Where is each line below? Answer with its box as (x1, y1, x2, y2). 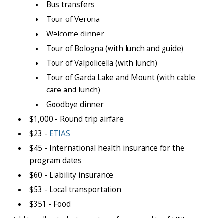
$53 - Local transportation (29, 184, 121, 195)
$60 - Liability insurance (29, 169, 113, 180)
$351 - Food (29, 199, 71, 209)
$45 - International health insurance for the (29, 143, 184, 153)
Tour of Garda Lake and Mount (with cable (46, 72, 195, 83)
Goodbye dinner (46, 99, 104, 109)
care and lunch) (46, 84, 100, 95)
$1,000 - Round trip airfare (29, 113, 124, 124)
